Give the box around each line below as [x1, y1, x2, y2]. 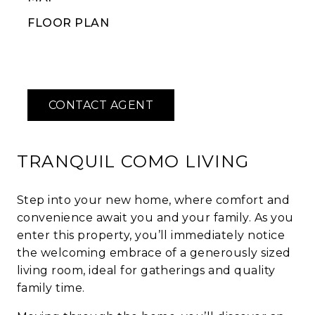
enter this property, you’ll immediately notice [17, 229, 285, 243]
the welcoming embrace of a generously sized [17, 246, 291, 260]
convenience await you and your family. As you [17, 211, 294, 225]
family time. [17, 281, 85, 295]
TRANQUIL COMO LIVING [17, 150, 249, 172]
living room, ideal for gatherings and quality [17, 264, 276, 278]
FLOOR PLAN [27, 16, 109, 30]
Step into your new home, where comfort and [17, 193, 290, 207]
